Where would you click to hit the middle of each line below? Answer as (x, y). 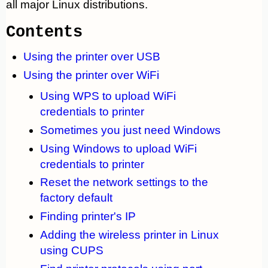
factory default (76, 198)
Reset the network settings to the (124, 182)
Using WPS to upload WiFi (108, 96)
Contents (44, 32)
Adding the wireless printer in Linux (130, 234)
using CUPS (72, 250)
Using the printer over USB (92, 56)
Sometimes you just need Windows (130, 130)
